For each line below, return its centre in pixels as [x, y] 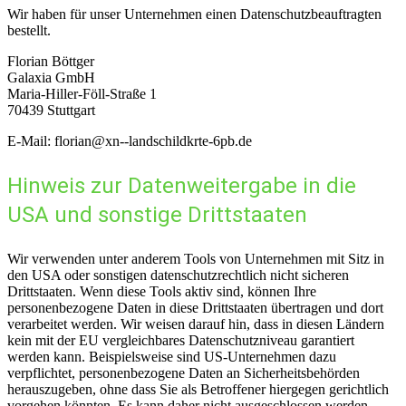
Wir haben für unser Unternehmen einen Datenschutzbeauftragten [194, 14]
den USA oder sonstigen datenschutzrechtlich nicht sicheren [178, 275]
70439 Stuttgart [51, 110]
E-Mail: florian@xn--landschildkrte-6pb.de [130, 140]
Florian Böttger [51, 61]
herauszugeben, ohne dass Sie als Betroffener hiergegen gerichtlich [198, 389]
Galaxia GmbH [51, 77]
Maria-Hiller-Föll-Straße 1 [82, 93]
